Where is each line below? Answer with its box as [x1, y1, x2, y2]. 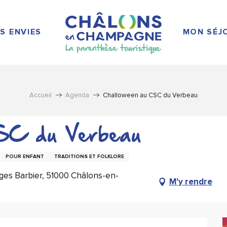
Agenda [65, 91, 89, 99]
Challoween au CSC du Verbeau [103, 91, 198, 99]
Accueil [29, 91, 52, 99]
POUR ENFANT [6, 153, 44, 160]
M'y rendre [169, 176, 212, 187]
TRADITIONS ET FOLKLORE [54, 153, 124, 160]
